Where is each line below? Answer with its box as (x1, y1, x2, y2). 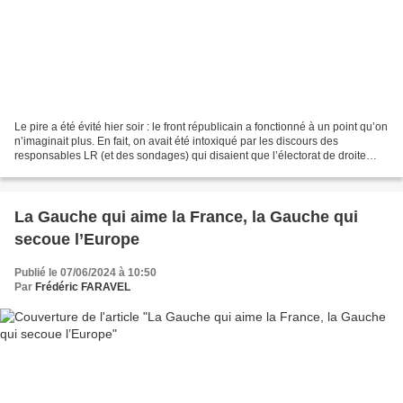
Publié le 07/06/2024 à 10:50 (14, 266, 157, 280)
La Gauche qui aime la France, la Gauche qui (14, 208, 358, 227)
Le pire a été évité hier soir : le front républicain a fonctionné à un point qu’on (14, 121, 388, 134)
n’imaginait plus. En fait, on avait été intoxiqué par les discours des (14, 135, 338, 148)
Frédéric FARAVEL (35, 281, 130, 294)
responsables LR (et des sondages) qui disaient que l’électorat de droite (14, 149, 366, 163)
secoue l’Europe (14, 230, 139, 249)
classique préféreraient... (14, 164, 135, 177)
